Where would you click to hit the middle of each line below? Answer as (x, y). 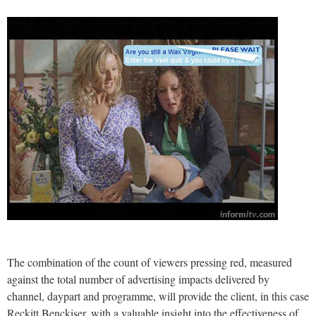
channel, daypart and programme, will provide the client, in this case (158, 296)
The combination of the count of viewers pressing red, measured (150, 262)
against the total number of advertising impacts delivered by (138, 279)
